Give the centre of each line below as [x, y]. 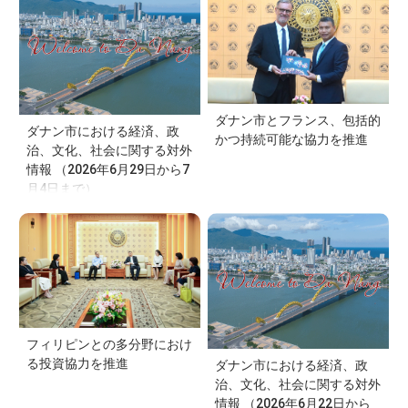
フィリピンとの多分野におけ [109, 345]
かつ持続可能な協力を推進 [291, 140]
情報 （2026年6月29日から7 [108, 169]
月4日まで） [62, 188]
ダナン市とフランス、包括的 [298, 121]
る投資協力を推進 [77, 364]
